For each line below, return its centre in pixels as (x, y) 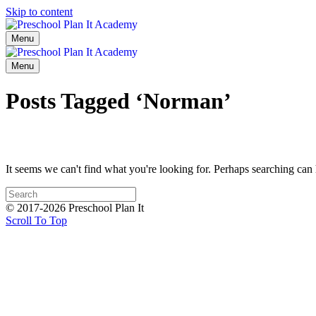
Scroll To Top (36, 220)
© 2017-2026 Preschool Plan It (75, 207)
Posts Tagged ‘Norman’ (119, 101)
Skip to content (39, 12)
